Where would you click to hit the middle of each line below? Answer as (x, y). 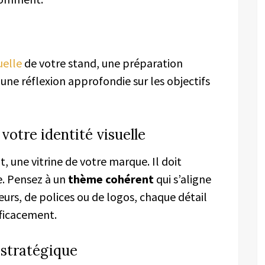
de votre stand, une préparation (102, 63)
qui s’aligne (182, 179)
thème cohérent (111, 179)
